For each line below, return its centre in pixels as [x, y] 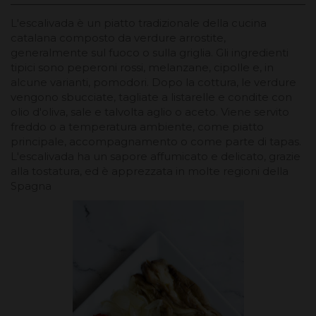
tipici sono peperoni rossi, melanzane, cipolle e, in [142, 67]
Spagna [31, 186]
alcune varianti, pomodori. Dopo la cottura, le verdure [153, 82]
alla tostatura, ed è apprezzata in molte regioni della [150, 171]
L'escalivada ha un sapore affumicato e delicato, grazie [156, 156]
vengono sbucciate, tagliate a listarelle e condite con [151, 97]
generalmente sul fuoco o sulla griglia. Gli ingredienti [150, 52]
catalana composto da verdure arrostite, [118, 37]
